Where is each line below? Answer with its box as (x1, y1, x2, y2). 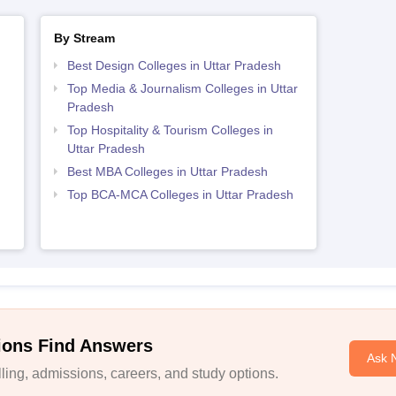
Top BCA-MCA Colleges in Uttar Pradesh (66, 187, 293, 202)
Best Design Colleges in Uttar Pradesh (66, 57, 281, 72)
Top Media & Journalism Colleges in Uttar (66, 80, 298, 95)
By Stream (53, 30, 115, 45)
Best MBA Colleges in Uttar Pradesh (66, 164, 268, 179)
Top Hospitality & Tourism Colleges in (66, 122, 273, 137)
